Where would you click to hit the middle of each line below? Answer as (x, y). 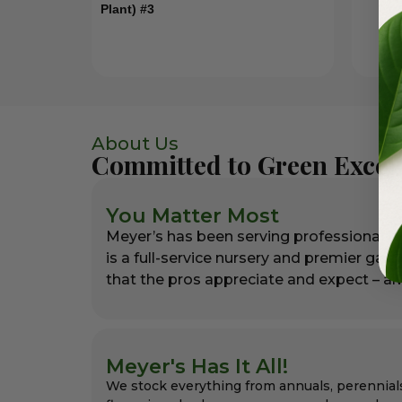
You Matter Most (192, 216)
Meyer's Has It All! (197, 367)
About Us (135, 144)
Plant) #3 (127, 9)
